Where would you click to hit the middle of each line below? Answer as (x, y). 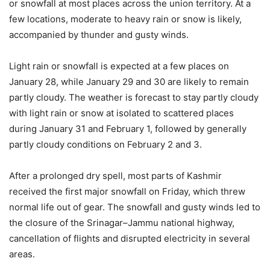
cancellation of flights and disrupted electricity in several (130, 239)
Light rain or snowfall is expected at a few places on (119, 66)
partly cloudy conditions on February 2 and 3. (105, 145)
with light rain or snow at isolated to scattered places (121, 113)
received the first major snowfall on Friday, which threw (127, 192)
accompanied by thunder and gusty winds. (99, 35)
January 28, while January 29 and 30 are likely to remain (129, 82)
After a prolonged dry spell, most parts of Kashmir (115, 176)
